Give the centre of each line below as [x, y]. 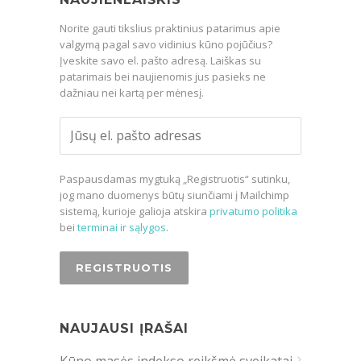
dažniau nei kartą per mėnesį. [132, 92]
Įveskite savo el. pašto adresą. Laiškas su [160, 60]
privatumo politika [253, 211]
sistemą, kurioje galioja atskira [135, 211]
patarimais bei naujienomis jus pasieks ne [163, 76]
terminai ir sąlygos [122, 227]
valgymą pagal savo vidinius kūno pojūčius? [166, 44]
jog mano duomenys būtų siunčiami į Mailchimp [174, 195]
